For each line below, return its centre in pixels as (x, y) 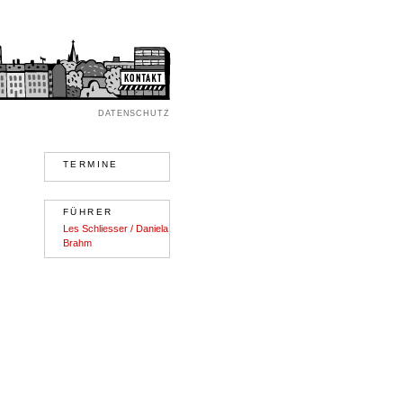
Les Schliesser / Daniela (116, 228)
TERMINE (91, 164)
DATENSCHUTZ (134, 113)
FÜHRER (88, 212)
